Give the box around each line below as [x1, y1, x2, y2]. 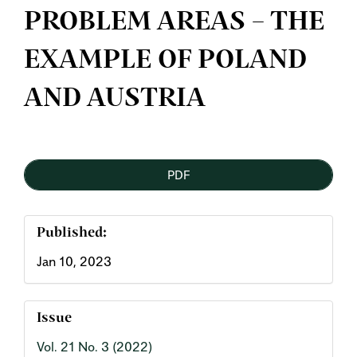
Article [23, 139, 112, 165]
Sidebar [23, 178, 124, 203]
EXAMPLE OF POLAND [24, 48, 307, 73]
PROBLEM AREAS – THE [24, 10, 324, 35]
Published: [37, 227, 107, 240]
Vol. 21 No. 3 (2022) [37, 339, 152, 355]
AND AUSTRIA [24, 86, 206, 112]
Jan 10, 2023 [37, 253, 112, 269]
